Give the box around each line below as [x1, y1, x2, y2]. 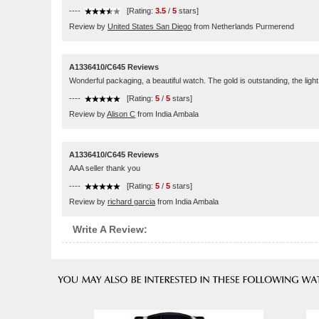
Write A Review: [73, 224, 147, 235]
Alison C [107, 110, 135, 118]
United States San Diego [108, 22, 192, 31]
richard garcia [108, 197, 155, 206]
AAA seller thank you [69, 164, 140, 172]
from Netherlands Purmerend [192, 22, 294, 31]
